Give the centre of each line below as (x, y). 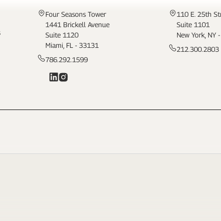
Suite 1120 (62, 35)
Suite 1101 (193, 25)
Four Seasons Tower (76, 14)
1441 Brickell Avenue (77, 25)
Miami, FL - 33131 (72, 45)
